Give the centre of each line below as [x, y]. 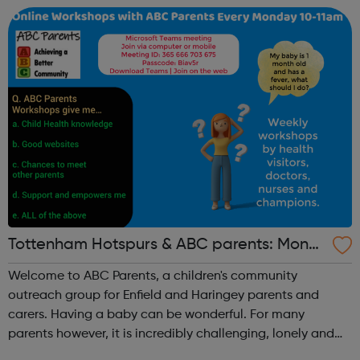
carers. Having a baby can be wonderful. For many [29, 315]
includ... [31, 14]
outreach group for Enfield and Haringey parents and [164, 295]
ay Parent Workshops [86, 269]
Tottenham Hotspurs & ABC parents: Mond [164, 245]
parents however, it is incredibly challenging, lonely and [171, 334]
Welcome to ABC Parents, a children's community [153, 276]
